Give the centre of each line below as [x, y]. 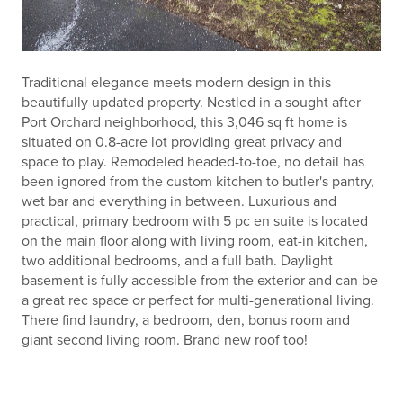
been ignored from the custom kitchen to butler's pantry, [198, 182]
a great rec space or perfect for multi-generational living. [198, 301]
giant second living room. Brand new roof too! [165, 340]
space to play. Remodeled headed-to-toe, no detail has [193, 162]
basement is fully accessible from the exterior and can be [200, 281]
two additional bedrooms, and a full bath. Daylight [177, 261]
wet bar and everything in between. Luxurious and [179, 202]
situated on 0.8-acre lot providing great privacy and [182, 143]
